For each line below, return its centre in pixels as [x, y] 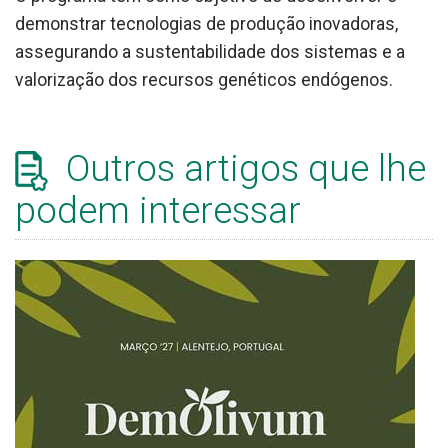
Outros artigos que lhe [241, 168]
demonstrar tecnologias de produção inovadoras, [206, 23]
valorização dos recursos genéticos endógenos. [204, 79]
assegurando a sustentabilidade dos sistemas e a [210, 51]
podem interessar [158, 210]
